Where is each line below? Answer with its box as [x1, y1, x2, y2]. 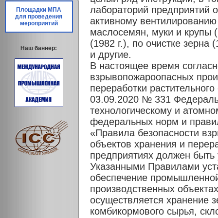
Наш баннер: [20, 45, 57, 52]
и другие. [90, 49, 131, 60]
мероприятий [20, 20, 58, 27]
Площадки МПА [16, 6, 62, 13]
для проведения [15, 13, 63, 20]
